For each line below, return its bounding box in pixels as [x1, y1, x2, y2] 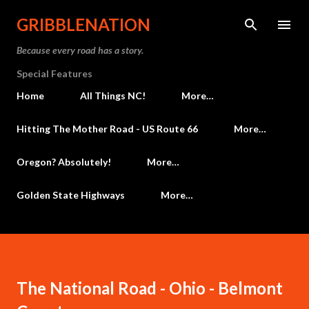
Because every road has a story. [17, 44, 143, 56]
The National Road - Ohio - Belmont [17, 278, 283, 298]
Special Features [17, 68, 92, 79]
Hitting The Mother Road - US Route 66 [17, 123, 198, 134]
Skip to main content [106, 11, 203, 23]
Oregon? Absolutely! [17, 156, 111, 168]
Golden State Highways [17, 189, 125, 201]
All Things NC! [80, 90, 146, 101]
